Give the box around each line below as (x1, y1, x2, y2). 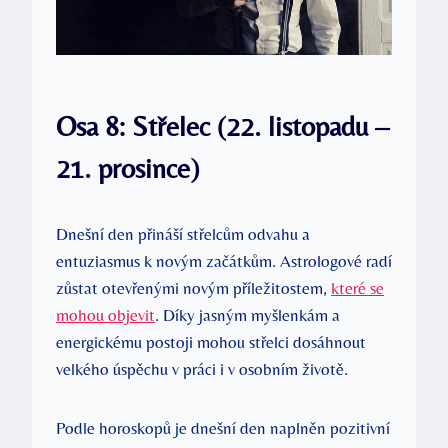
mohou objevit (56, 305, 155, 325)
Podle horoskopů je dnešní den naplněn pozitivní (56, 418, 390, 438)
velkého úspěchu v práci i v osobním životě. (56, 359, 348, 379)
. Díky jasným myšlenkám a (155, 305, 340, 325)
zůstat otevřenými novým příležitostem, (56, 278, 331, 298)
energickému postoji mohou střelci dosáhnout (56, 332, 366, 352)
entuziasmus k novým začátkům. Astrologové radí (56, 251, 392, 271)
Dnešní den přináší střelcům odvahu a (56, 224, 310, 244)
